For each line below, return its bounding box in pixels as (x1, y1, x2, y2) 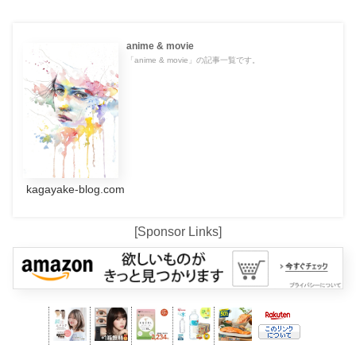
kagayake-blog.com (25, 183, 125, 196)
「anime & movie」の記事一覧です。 (126, 56, 260, 65)
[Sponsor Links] (134, 224, 222, 238)
